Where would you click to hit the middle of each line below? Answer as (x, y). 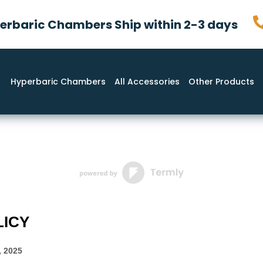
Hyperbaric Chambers (58, 82)
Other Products (221, 82)
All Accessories (147, 82)
